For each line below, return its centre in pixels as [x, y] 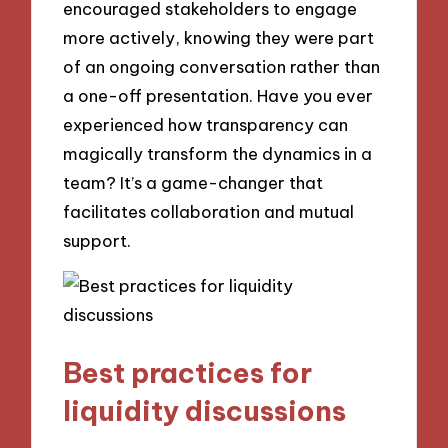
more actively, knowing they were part [219, 38]
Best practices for [188, 372]
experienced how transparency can [206, 125]
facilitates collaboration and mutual [209, 212]
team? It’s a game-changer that [193, 183]
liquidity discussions [205, 410]
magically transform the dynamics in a [218, 154]
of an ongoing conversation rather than [222, 67]
